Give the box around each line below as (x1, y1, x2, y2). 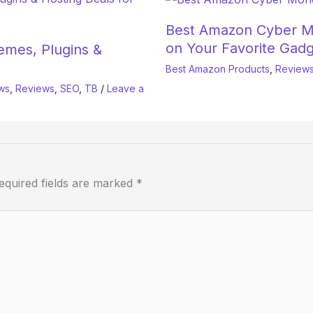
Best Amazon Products (165, 63, 270, 75)
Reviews (15, 82, 54, 95)
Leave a (107, 82, 144, 95)
